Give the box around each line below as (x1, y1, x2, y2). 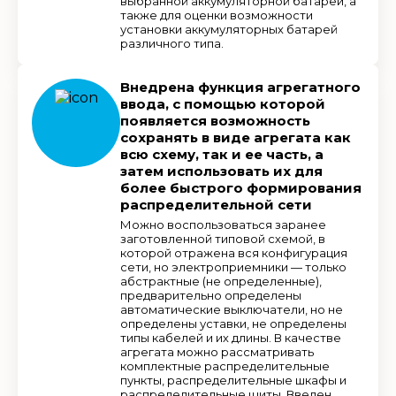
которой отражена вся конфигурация (120, 245, 347, 260)
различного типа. (120, 35, 224, 50)
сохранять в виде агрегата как (120, 128, 351, 146)
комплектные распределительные (120, 358, 330, 373)
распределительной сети (120, 195, 312, 213)
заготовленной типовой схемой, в (120, 231, 325, 246)
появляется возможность (120, 111, 310, 129)
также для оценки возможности (120, 7, 313, 22)
